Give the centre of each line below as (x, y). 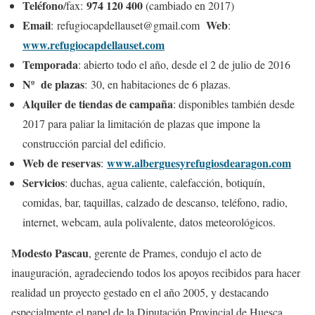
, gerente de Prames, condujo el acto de (175, 252)
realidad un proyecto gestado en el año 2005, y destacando (140, 292)
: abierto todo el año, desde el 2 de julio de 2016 (184, 64)
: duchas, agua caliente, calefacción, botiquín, (165, 182)
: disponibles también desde (234, 103)
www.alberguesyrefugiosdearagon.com (199, 162)
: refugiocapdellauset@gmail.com (128, 25)
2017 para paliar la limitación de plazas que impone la (141, 123)
